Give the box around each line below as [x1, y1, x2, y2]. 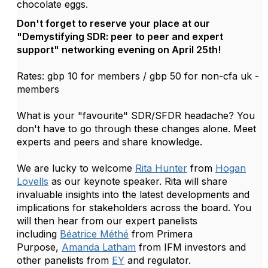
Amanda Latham [62, 241, 136, 253]
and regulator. [124, 254, 191, 266]
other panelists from [17, 254, 112, 266]
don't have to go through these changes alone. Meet [17, 123, 256, 135]
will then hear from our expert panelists [17, 215, 197, 227]
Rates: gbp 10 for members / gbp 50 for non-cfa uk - [17, 70, 259, 82]
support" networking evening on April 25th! [17, 44, 221, 56]
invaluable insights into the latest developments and [17, 188, 249, 200]
